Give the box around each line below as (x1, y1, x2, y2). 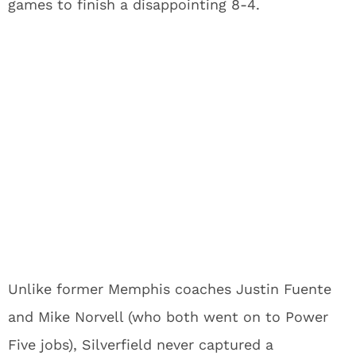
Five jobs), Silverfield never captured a (8, 336, 273, 354)
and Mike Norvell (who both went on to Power (8, 308, 328, 326)
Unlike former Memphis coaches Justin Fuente (8, 281, 331, 298)
